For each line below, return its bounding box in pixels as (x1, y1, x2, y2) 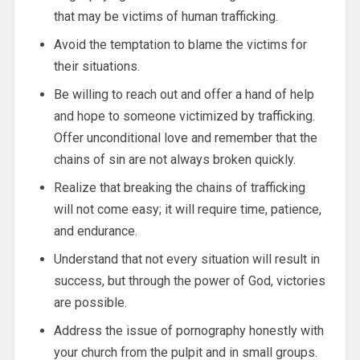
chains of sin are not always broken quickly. (53, 151, 296, 167)
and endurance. (53, 223, 137, 239)
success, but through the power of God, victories (53, 272, 325, 288)
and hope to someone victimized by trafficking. (53, 108, 318, 124)
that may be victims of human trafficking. (53, 8, 278, 24)
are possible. (53, 294, 127, 310)
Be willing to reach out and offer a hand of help (53, 86, 314, 102)
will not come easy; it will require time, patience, (53, 201, 321, 217)
